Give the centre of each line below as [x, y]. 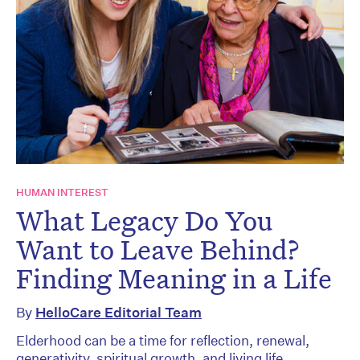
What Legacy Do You [144, 220]
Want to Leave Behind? [158, 249]
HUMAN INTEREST [62, 192]
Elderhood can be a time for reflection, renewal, [163, 340]
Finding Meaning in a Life [174, 278]
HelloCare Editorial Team [119, 312]
